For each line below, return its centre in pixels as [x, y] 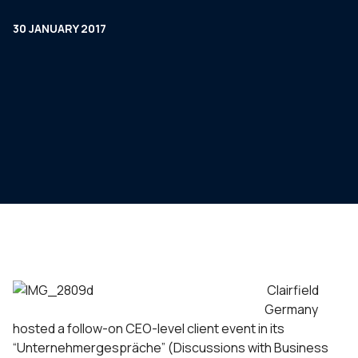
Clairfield [292, 290]
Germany [291, 309]
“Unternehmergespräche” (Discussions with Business [171, 348]
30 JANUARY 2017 [60, 28]
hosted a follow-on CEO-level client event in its [149, 328]
